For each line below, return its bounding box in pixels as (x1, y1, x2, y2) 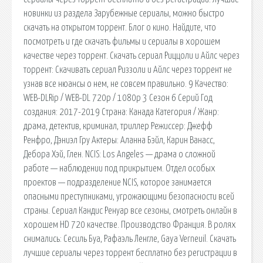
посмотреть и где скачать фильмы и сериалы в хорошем (23, 36, 220, 46)
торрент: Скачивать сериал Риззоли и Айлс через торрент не (23, 65, 232, 75)
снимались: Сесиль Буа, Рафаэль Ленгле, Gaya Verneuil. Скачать (23, 234, 236, 244)
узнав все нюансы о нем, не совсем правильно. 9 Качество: (23, 79, 228, 89)
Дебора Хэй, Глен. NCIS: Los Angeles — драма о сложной (23, 149, 215, 159)
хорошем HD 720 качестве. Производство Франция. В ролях (23, 220, 236, 230)
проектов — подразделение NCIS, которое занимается (23, 177, 211, 187)
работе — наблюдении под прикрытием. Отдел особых (23, 163, 215, 173)
